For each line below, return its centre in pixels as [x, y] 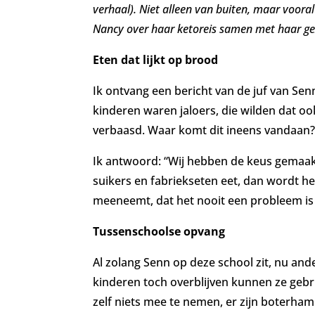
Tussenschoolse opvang [159, 231]
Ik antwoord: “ [130, 161]
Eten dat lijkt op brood [155, 59]
